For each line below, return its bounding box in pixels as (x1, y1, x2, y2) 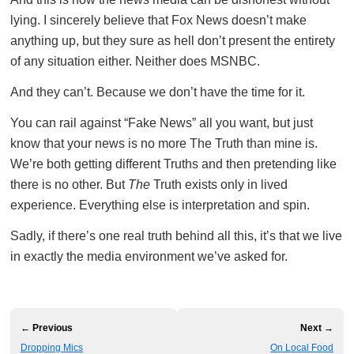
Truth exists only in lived (150, 178, 288, 192)
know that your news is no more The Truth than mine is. (10, 137, 318, 151)
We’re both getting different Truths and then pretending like (10, 157, 337, 171)
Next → (300, 322, 333, 334)
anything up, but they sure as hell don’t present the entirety (10, 34, 335, 48)
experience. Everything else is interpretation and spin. (10, 198, 310, 213)
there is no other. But (10, 178, 128, 192)
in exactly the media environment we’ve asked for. (10, 250, 288, 264)
